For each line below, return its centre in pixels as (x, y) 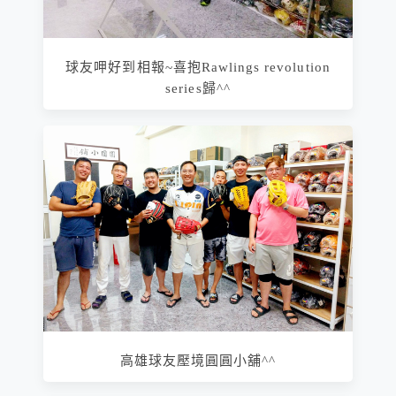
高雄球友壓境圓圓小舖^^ (198, 361)
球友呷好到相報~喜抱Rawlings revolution (198, 67)
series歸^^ (198, 88)
